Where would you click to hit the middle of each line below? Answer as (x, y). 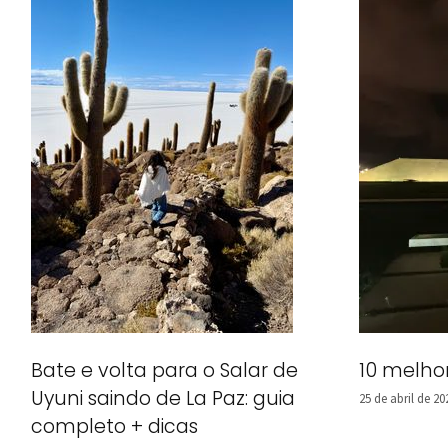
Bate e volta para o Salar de (164, 370)
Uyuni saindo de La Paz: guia (163, 398)
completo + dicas (114, 426)
